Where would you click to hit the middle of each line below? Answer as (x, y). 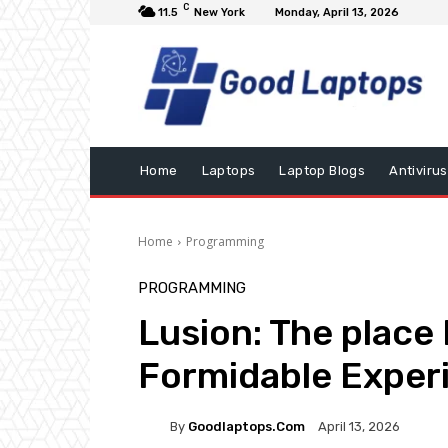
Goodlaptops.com (246, 426)
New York (219, 12)
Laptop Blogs (322, 171)
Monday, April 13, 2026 (337, 12)
